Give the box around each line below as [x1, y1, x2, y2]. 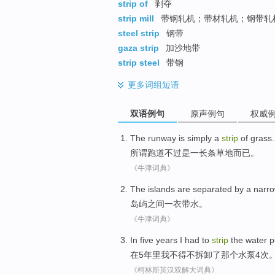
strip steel [118, 58, 160, 68]
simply [187, 133, 212, 143]
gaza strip [118, 43, 159, 53]
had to [185, 234, 209, 245]
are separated [177, 184, 232, 194]
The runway [130, 133, 176, 143]
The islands [130, 184, 175, 194]
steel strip [118, 28, 160, 39]
